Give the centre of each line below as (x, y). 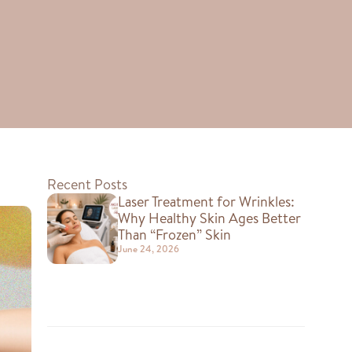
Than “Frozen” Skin (174, 235)
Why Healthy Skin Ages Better (209, 218)
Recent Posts (87, 184)
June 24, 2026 (148, 249)
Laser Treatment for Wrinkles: (206, 202)
